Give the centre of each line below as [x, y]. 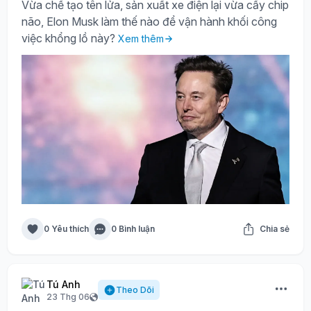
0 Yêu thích [66, 228]
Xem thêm [141, 38]
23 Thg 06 [68, 296]
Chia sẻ [275, 228]
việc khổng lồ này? [70, 38]
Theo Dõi [135, 289]
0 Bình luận [133, 228]
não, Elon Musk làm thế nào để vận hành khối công [149, 21]
